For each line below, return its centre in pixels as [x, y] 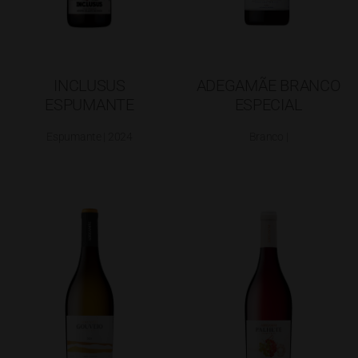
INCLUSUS [89, 85]
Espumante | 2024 [89, 136]
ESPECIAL [268, 104]
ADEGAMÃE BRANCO [268, 85]
